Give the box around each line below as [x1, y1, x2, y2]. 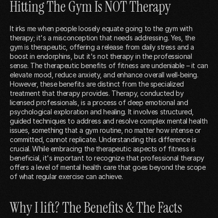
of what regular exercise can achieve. [10, 172, 123, 181]
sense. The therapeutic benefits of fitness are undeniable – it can [10, 61, 208, 70]
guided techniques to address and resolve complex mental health [10, 116, 208, 125]
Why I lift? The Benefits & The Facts [10, 198, 182, 217]
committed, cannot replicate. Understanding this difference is [10, 135, 197, 144]
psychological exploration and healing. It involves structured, [10, 107, 194, 116]
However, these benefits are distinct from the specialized [10, 79, 184, 88]
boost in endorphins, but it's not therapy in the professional [10, 52, 192, 60]
